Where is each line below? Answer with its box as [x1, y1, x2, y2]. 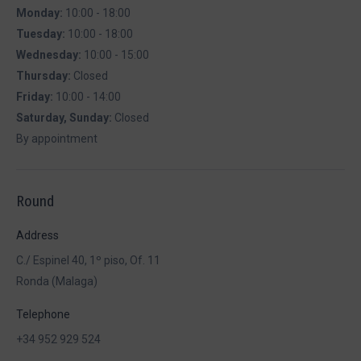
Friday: [16, 90, 56, 103]
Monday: [16, 6, 65, 19]
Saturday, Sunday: [16, 111, 114, 124]
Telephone [16, 308, 70, 321]
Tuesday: [16, 27, 68, 40]
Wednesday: [16, 48, 84, 61]
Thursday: [16, 69, 73, 82]
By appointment [16, 132, 98, 145]
